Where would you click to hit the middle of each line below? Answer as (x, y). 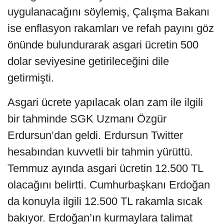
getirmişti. (31, 77)
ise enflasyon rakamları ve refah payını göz (111, 28)
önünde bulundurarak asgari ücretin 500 (103, 44)
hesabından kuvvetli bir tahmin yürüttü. (100, 151)
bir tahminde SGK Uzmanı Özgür (87, 118)
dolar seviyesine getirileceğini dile (88, 61)
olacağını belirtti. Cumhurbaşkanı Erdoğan (109, 184)
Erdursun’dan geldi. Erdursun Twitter (95, 135)
